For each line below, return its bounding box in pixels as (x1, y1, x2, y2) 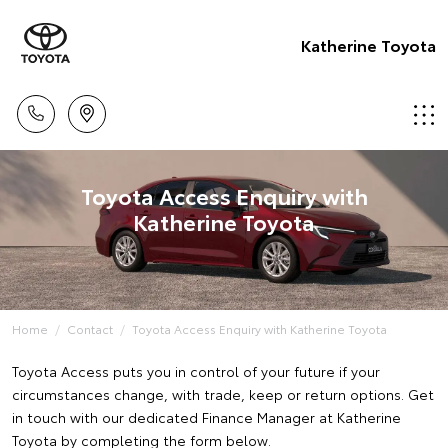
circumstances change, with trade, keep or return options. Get (12, 384, 434, 404)
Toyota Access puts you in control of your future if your (12, 361, 380, 381)
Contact (67, 320, 113, 337)
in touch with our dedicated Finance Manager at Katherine (12, 407, 401, 427)
